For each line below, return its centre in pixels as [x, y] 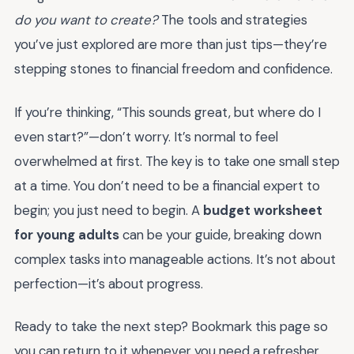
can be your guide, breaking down [220, 234]
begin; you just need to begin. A [109, 210]
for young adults [67, 234]
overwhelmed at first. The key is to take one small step [177, 161]
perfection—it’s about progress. [109, 283]
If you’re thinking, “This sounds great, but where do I [168, 112]
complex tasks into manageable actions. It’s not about [175, 259]
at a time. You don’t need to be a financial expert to [167, 185]
